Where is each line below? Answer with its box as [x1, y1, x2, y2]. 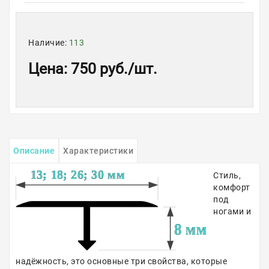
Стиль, [213, 171, 241, 180]
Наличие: [28, 38, 69, 47]
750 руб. [71, 60, 128, 77]
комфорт [213, 183, 250, 192]
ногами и [213, 207, 251, 216]
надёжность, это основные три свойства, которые [16, 256, 227, 266]
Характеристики [63, 146, 133, 156]
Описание [13, 146, 55, 156]
